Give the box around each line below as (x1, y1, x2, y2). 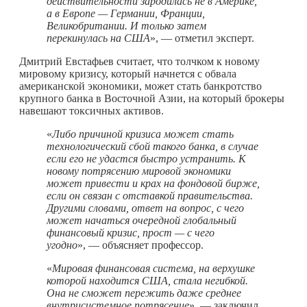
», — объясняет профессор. (77, 238, 204, 251)
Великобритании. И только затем (47, 19, 206, 32)
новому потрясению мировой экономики (47, 164, 231, 177)
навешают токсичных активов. (19, 104, 164, 116)
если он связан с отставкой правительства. (47, 189, 253, 201)
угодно (47, 238, 77, 251)
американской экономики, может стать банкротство (19, 79, 262, 92)
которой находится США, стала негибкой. (47, 274, 248, 286)
